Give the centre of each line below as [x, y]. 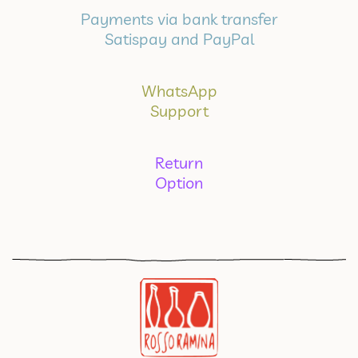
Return [179, 163]
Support [179, 111]
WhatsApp [179, 91]
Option [179, 183]
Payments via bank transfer [179, 19]
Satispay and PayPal [179, 39]
